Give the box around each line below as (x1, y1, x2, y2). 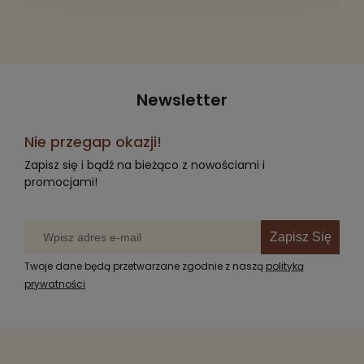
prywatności (24, 276, 85, 291)
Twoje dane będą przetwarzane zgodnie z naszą (24, 258, 266, 273)
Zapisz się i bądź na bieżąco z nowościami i (24, 156, 265, 173)
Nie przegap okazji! (24, 131, 162, 152)
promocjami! (24, 173, 97, 190)
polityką (266, 258, 304, 273)
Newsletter (136, 88, 227, 111)
